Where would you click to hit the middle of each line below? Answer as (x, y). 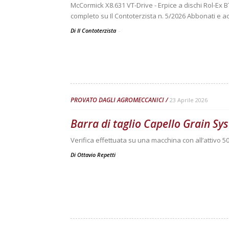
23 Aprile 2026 (189, 100)
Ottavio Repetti (96, 155)
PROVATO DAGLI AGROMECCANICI (117, 100)
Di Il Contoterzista (94, 30)
